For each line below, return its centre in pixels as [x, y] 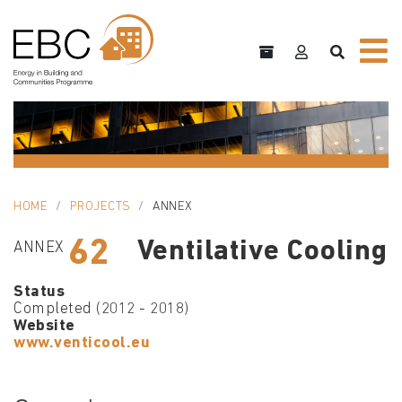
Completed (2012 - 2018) [101, 310]
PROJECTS [100, 207]
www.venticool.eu [82, 344]
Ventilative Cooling [262, 253]
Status [39, 293]
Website [44, 327]
